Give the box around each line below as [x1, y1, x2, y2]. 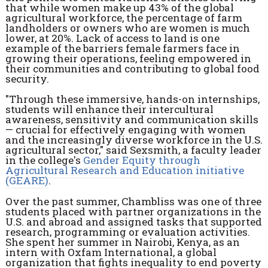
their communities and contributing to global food [5, 61, 260, 75]
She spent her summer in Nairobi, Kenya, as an [5, 234, 240, 249]
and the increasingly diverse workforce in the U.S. [5, 133, 263, 147]
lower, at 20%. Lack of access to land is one [5, 31, 220, 45]
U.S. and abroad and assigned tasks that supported [5, 214, 262, 229]
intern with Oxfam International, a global [5, 245, 217, 259]
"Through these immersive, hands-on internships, [5, 92, 260, 106]
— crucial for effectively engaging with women [5, 123, 246, 137]
